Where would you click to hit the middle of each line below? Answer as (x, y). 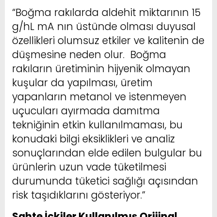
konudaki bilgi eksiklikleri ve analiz (93, 139)
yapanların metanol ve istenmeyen (99, 96)
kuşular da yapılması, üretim (82, 82)
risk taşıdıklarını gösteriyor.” (79, 195)
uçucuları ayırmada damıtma (86, 110)
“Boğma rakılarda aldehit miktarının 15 (106, 12)
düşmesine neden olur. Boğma (89, 54)
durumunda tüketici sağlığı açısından (105, 181)
